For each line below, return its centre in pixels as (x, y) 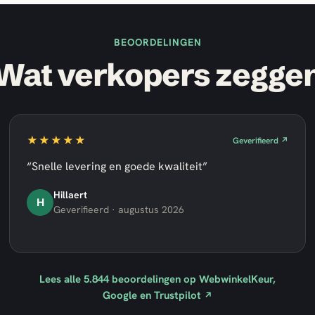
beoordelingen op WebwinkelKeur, (192, 279)
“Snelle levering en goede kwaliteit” (117, 166)
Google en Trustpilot (153, 295)
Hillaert (71, 195)
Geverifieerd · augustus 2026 (119, 210)
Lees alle (62, 279)
